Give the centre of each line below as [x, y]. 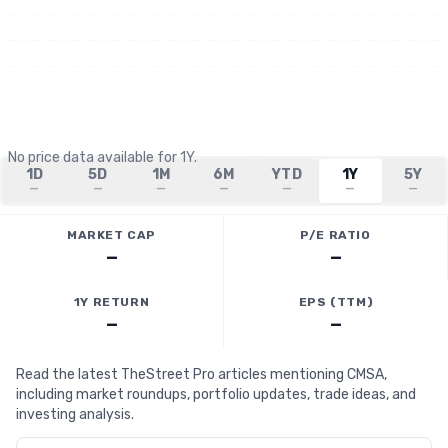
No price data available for [94, 157]
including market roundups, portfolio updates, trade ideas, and [216, 394]
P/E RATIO [335, 235]
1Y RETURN [111, 302]
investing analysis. [75, 414]
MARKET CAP [111, 235]
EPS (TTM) [336, 302]
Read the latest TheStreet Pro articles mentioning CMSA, [201, 374]
